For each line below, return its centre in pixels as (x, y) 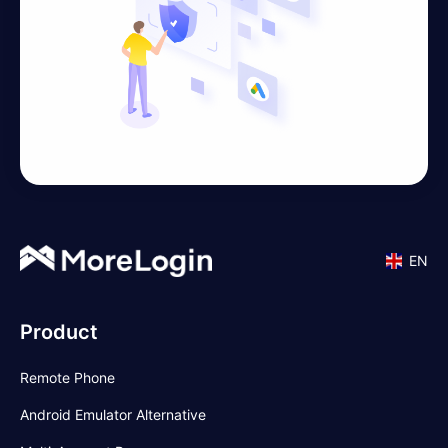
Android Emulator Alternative (113, 414)
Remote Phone (67, 377)
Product (59, 331)
